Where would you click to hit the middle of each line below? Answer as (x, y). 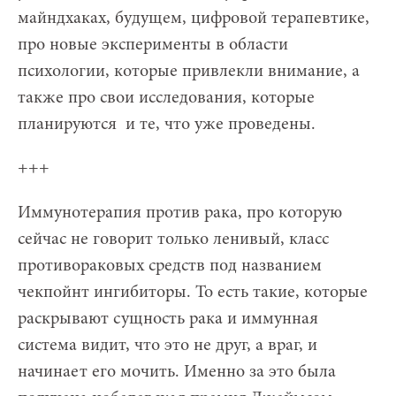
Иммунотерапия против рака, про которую (180, 213)
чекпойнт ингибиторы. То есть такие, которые (193, 292)
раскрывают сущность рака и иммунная (168, 319)
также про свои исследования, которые (166, 98)
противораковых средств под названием (170, 266)
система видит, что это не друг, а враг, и (168, 345)
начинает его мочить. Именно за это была (177, 372)
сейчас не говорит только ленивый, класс (173, 239)
